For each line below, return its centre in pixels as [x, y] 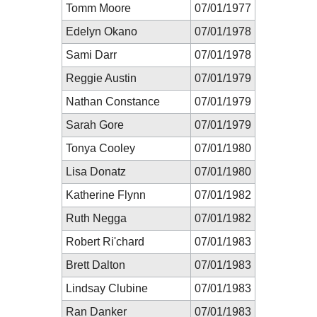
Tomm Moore [98, 8]
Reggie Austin [101, 78]
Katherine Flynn [106, 195]
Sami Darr [91, 54]
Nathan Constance [113, 101]
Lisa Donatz [96, 171]
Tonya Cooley [100, 148]
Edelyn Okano [102, 31]
